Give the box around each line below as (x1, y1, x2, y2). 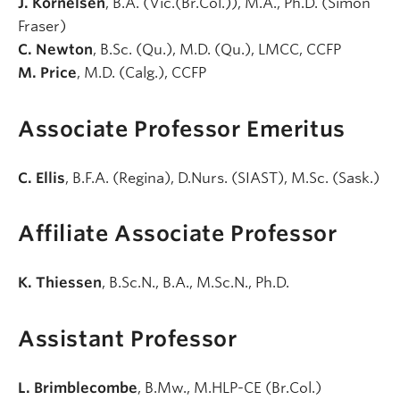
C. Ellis (18, 169, 65, 187)
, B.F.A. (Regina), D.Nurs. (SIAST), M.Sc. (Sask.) (65, 169, 379, 187)
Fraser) (18, 18, 70, 36)
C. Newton (18, 41, 93, 59)
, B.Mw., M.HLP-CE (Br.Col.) (137, 379, 325, 396)
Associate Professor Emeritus (18, 115, 346, 142)
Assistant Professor (18, 325, 237, 352)
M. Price (18, 64, 77, 82)
